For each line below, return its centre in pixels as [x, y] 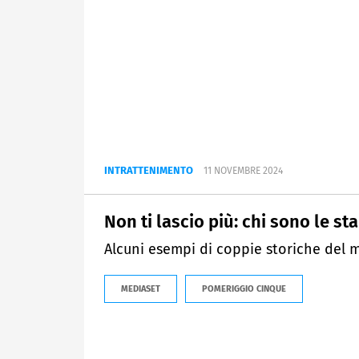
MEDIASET [141, 289]
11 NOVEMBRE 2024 [243, 171]
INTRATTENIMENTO [149, 171]
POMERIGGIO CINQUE [244, 289]
